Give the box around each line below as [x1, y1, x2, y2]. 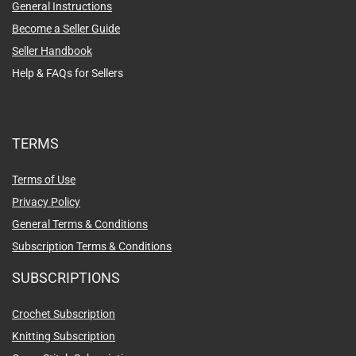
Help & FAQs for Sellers [12, 66, 123, 79]
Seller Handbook [12, 44, 92, 57]
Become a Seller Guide [12, 21, 120, 35]
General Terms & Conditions [12, 217, 148, 230]
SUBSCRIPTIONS [12, 269, 120, 286]
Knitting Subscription [12, 329, 115, 342]
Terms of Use [12, 172, 75, 186]
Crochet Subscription [12, 307, 115, 320]
